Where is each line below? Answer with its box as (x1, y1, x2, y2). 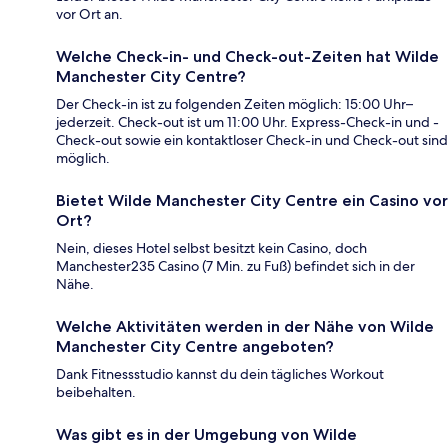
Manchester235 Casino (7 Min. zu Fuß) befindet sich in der (56, 256, 415, 275)
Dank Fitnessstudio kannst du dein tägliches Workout (56, 364, 384, 383)
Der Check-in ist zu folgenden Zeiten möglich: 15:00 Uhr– (56, 94, 413, 113)
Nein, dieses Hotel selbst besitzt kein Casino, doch (56, 238, 367, 257)
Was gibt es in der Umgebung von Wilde (56, 424, 357, 444)
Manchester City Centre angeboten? (56, 336, 334, 356)
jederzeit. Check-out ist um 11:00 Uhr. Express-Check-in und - (56, 112, 439, 131)
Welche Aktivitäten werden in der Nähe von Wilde (56, 316, 434, 336)
